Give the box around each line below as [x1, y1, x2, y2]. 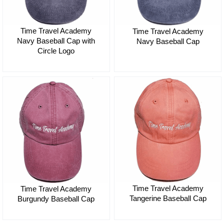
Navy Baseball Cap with [17, 36, 95, 45]
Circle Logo [37, 46, 75, 55]
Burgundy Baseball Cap [17, 194, 95, 203]
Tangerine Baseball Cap [129, 194, 206, 203]
